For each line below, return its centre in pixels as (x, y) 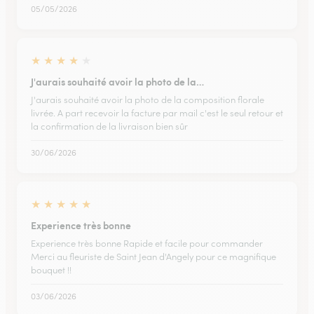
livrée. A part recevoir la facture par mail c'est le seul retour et (157, 113)
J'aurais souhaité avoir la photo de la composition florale (148, 100)
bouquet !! (51, 270)
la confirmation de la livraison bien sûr (109, 127)
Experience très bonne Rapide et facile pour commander (147, 244)
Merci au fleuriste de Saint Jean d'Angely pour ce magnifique (153, 257)
